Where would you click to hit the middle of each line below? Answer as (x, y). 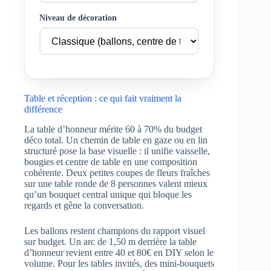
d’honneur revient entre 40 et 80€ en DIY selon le (119, 253)
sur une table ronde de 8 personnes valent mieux (116, 184)
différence (43, 109)
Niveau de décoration (78, 18)
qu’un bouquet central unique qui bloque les (108, 195)
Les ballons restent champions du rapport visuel (115, 231)
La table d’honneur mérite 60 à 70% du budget (113, 129)
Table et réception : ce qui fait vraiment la (103, 99)
